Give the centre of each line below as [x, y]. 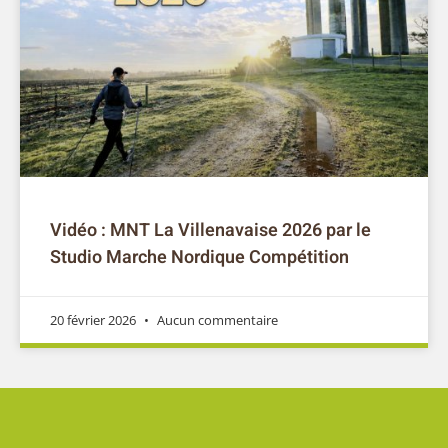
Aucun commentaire [216, 319]
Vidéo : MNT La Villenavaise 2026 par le [210, 230]
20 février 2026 [94, 319]
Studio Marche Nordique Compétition [199, 257]
